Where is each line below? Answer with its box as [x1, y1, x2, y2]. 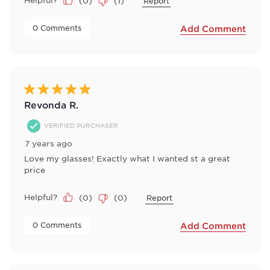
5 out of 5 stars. [24, 83, 93, 95]
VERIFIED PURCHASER [44, 121, 118, 130]
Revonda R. [24, 98, 78, 110]
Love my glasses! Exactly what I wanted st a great [24, 152, 230, 163]
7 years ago [25, 137, 72, 148]
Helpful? [24, 191, 57, 202]
